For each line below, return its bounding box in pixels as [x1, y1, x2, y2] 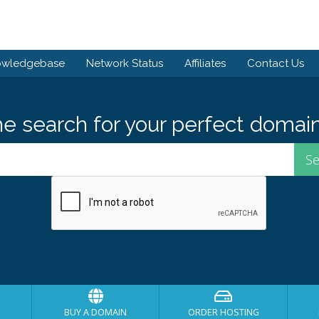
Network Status [86, 57, 163, 70]
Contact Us [247, 57, 304, 70]
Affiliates [184, 57, 226, 70]
